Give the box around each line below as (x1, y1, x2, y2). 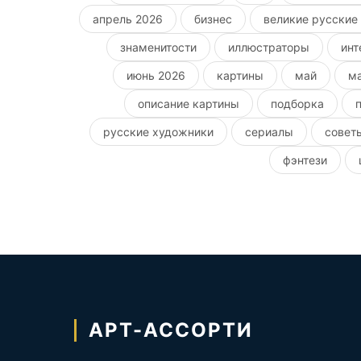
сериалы (245, 124, 294, 139)
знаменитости (120, 39, 197, 54)
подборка (271, 96, 325, 110)
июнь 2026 (127, 68, 186, 82)
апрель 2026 (93, 11, 164, 26)
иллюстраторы (228, 39, 310, 54)
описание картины (138, 96, 240, 110)
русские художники (103, 124, 214, 139)
